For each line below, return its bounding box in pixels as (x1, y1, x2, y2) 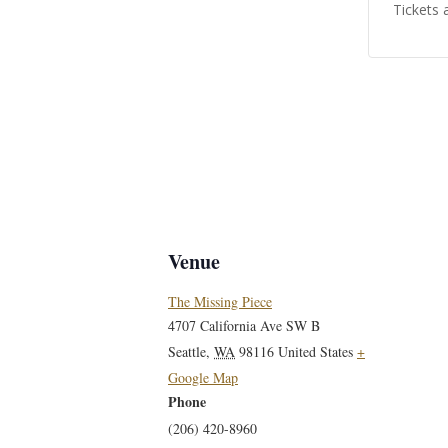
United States (278, 342, 353, 361)
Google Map (168, 368, 238, 387)
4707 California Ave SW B (168, 316, 320, 335)
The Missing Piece (168, 292, 272, 311)
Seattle (168, 342, 206, 361)
